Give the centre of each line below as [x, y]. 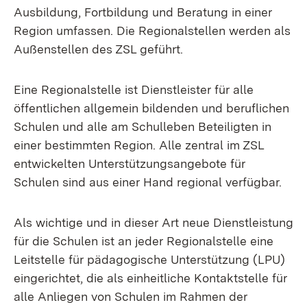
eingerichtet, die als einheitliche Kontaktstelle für [150, 278]
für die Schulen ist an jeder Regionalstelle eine [144, 241]
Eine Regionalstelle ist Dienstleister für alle [134, 89]
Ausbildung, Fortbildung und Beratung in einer [143, 12]
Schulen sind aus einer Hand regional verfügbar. [148, 182]
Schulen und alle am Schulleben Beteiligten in [143, 126]
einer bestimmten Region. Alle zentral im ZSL [139, 145]
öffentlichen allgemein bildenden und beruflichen [151, 108]
